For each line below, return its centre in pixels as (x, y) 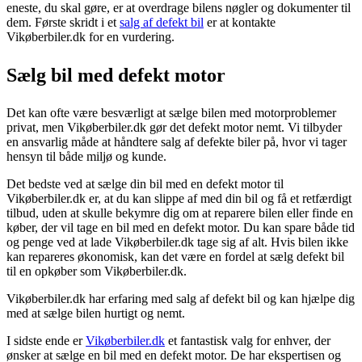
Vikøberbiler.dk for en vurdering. (90, 36)
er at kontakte (240, 22)
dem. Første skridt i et (63, 22)
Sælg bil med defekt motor (116, 75)
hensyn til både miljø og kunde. (86, 156)
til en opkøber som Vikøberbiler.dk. (97, 271)
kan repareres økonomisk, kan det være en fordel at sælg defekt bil (175, 256)
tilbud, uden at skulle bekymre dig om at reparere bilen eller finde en (180, 213)
